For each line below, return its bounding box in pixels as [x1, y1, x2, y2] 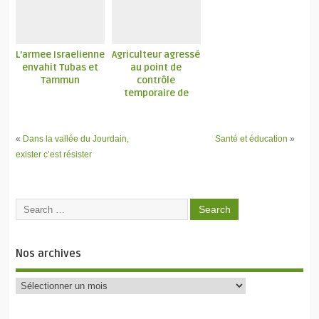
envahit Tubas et [22, 62, 99, 74]
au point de [130, 62, 182, 74]
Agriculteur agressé [112, 49, 201, 61]
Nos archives [15, 247, 81, 261]
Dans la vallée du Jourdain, [22, 134, 129, 145]
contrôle [137, 75, 176, 87]
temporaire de [123, 88, 189, 100]
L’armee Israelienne [16, 49, 105, 61]
